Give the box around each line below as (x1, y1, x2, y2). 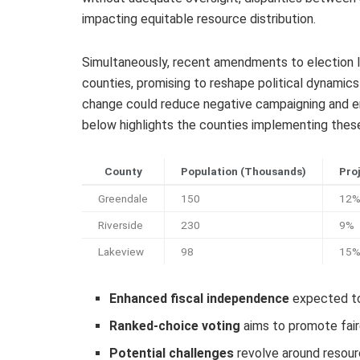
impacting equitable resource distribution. (82, 11, 316, 27)
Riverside (98, 219, 143, 232)
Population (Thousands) (181, 165, 306, 178)
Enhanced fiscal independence (109, 291, 290, 307)
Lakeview (98, 245, 144, 259)
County (104, 165, 142, 178)
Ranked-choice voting (109, 318, 241, 334)
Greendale (98, 192, 148, 206)
